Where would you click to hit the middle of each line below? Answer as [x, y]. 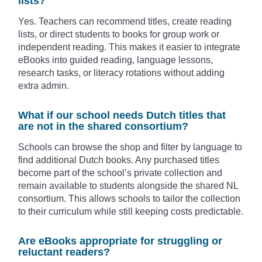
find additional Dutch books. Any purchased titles [119, 160]
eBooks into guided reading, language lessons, [116, 60]
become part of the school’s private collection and [120, 173]
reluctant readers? [64, 252]
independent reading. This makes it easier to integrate [129, 47]
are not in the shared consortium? [103, 127]
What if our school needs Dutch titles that [122, 116]
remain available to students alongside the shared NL [128, 186]
